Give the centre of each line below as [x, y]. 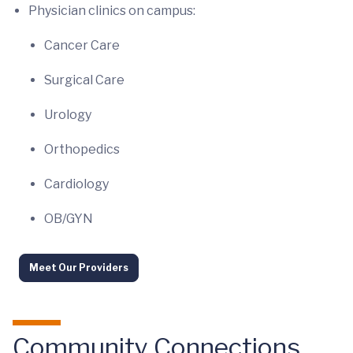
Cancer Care [82, 45]
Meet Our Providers [79, 267]
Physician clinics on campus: [112, 10]
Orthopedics [82, 149]
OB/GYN [69, 218]
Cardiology [76, 184]
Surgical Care [84, 80]
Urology [68, 114]
